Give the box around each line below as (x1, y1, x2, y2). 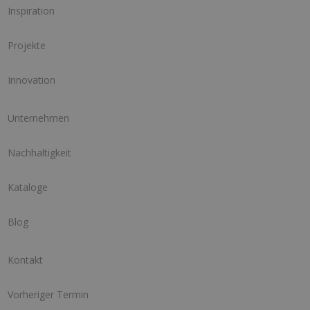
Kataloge (7, 181, 48, 194)
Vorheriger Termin (7, 288, 89, 302)
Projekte (7, 39, 46, 53)
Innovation (7, 73, 55, 87)
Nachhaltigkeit (7, 146, 71, 160)
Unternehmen (7, 111, 69, 125)
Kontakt (7, 253, 43, 267)
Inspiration (7, 4, 55, 18)
